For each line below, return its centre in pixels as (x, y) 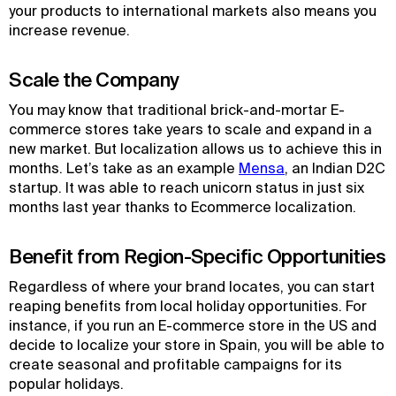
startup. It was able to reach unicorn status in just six (187, 187)
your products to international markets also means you (193, 11)
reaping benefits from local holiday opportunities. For (188, 306)
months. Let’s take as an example (124, 168)
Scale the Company (94, 79)
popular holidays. (66, 384)
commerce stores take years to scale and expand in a (190, 129)
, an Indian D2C (335, 168)
